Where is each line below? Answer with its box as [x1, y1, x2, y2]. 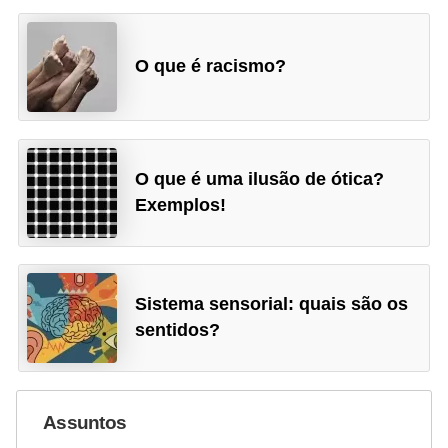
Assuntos [43, 412, 127, 434]
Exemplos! [135, 194, 227, 215]
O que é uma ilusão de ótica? [135, 168, 385, 189]
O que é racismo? [135, 56, 287, 77]
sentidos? [135, 320, 221, 341]
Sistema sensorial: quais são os [135, 294, 409, 315]
